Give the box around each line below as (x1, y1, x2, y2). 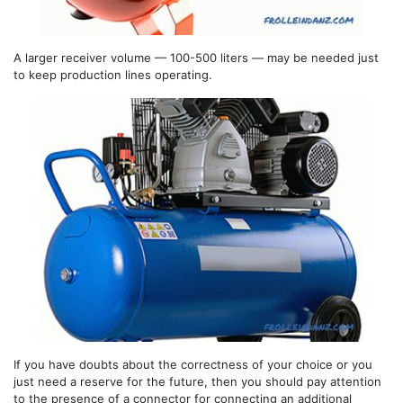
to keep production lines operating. (13, 67, 212, 83)
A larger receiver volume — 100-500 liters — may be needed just (13, 50, 379, 66)
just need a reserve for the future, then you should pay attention (13, 373, 381, 389)
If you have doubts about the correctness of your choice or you (13, 356, 372, 372)
